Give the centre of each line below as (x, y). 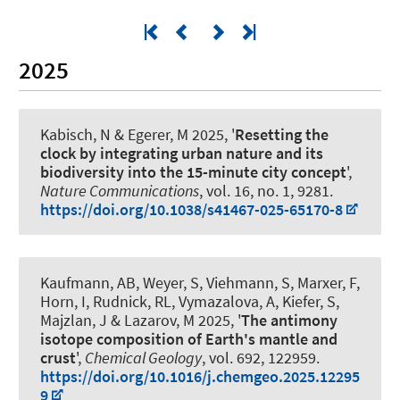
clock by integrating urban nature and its (182, 153)
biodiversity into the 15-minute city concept (193, 171)
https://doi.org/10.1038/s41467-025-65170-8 (192, 209)
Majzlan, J (74, 320)
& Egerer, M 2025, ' (173, 134)
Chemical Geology (143, 357)
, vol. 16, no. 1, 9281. (266, 190)
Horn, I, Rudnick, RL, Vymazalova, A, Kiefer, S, (190, 301)
